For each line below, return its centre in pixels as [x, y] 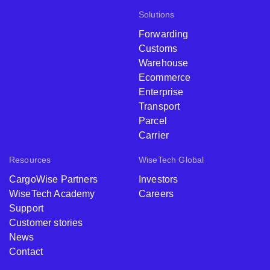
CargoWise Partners [53, 179]
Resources [30, 160]
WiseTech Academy [52, 194]
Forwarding [164, 34]
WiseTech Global [171, 160]
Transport [159, 106]
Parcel [153, 121]
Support [27, 208]
